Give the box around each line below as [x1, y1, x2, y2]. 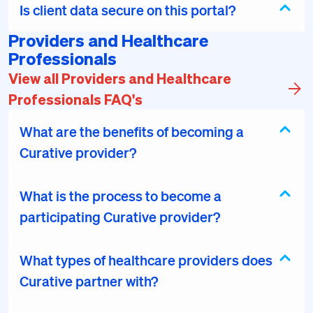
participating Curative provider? [20, 208, 220, 225]
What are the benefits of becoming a [20, 123, 244, 140]
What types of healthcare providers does [20, 252, 272, 268]
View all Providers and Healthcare [8, 69, 231, 87]
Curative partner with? [20, 272, 158, 289]
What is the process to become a [20, 187, 221, 204]
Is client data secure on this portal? [20, 1, 235, 18]
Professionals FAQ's [8, 90, 143, 108]
